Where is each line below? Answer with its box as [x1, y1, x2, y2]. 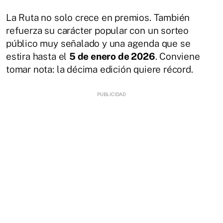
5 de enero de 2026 [69, 51, 155, 62]
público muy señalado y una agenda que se [6, 38, 191, 49]
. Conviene [155, 51, 200, 62]
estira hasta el [6, 51, 69, 62]
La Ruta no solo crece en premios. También [6, 12, 190, 23]
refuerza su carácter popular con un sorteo [6, 25, 189, 36]
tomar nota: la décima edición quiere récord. [6, 64, 193, 75]
